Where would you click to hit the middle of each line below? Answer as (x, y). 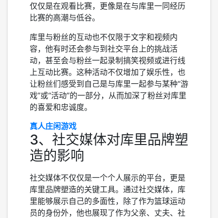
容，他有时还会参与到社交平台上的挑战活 (104, 49)
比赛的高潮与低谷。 (65, 18)
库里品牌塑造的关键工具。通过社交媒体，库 (108, 189)
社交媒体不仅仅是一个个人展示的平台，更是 (108, 178)
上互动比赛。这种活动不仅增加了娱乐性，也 (108, 72)
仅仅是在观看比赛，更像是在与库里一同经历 (108, 6)
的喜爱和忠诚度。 (61, 107)
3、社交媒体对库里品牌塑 (109, 140)
